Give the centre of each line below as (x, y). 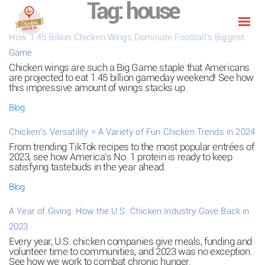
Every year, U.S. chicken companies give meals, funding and (130, 241)
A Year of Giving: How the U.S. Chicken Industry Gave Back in (129, 211)
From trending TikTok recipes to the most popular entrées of (132, 147)
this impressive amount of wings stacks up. (98, 88)
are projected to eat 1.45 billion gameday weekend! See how (131, 77)
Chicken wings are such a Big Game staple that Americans (130, 67)
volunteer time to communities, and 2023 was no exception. (131, 251)
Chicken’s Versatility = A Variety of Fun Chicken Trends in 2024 (132, 132)
